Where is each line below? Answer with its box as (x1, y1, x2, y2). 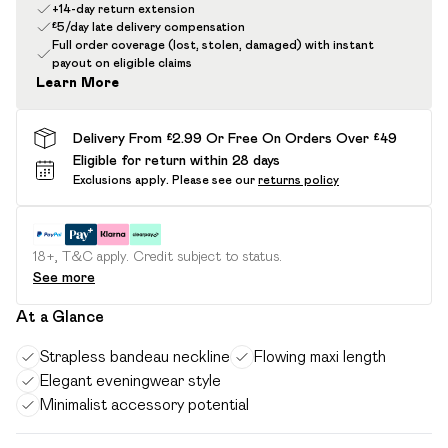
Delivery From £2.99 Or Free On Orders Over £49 (73, 129, 397, 146)
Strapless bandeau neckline (40, 348, 230, 365)
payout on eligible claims (52, 56, 192, 69)
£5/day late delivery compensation (52, 20, 245, 33)
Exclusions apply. (73, 173, 169, 186)
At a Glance (16, 308, 104, 325)
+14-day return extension (52, 2, 195, 15)
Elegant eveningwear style (40, 372, 221, 389)
